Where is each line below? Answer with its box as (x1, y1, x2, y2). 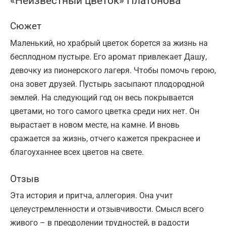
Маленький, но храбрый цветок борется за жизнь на (10, 38, 208, 48)
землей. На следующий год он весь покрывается (10, 92, 194, 102)
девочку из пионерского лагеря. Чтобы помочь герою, (10, 65, 216, 75)
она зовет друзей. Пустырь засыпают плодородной (10, 79, 204, 89)
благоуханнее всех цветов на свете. (10, 147, 144, 157)
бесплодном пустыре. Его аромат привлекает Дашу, (10, 51, 207, 62)
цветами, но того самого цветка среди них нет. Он (10, 106, 199, 116)
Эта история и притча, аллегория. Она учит (10, 191, 173, 201)
